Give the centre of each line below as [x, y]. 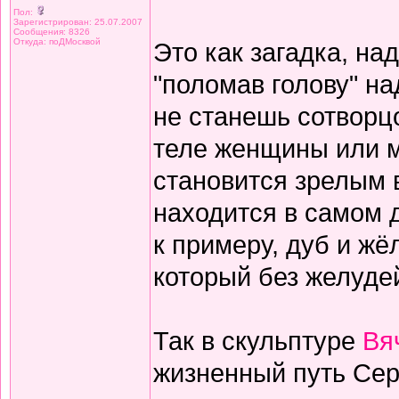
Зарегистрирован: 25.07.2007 [78, 22]
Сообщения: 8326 [52, 32]
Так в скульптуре [258, 341]
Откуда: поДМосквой [57, 41]
